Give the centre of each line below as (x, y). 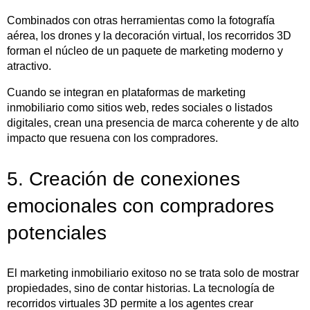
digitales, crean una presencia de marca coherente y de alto (153, 122)
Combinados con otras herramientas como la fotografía (141, 20)
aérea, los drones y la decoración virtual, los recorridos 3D (149, 35)
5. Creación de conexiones (124, 179)
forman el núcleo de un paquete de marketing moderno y (145, 51)
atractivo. (29, 66)
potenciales (57, 232)
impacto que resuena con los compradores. (112, 138)
